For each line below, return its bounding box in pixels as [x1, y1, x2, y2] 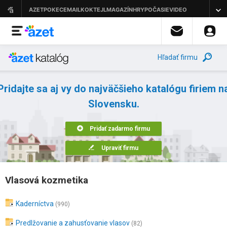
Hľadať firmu [158, 53, 198, 61]
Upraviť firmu [101, 144, 138, 152]
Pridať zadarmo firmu [90, 125, 150, 132]
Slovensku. [88, 98, 139, 110]
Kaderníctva [16, 200, 54, 208]
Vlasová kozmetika [5, 174, 88, 186]
